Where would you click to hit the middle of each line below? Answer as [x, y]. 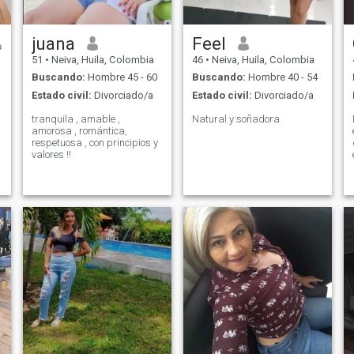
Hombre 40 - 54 [281, 77]
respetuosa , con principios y [94, 142]
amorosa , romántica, [79, 130]
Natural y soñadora [235, 119]
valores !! [51, 154]
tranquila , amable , [53, 119]
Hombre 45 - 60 [121, 77]
